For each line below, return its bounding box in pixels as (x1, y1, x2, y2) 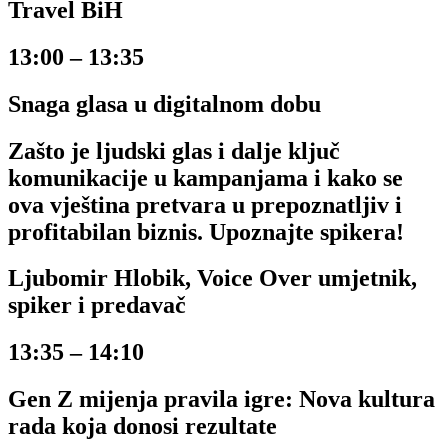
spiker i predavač (8, 292, 186, 319)
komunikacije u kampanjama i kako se (8, 164, 403, 191)
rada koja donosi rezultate (8, 413, 277, 440)
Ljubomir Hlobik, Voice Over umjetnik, (8, 265, 417, 292)
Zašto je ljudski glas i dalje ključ (8, 137, 340, 164)
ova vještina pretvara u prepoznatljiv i (8, 191, 402, 218)
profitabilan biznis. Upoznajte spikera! (8, 218, 404, 245)
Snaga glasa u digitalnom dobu (8, 90, 321, 117)
